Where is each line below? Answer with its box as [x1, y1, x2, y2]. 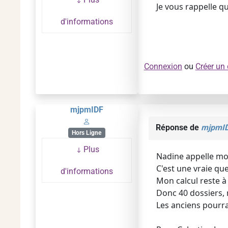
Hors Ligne [72, 129, 102, 136]
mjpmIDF [70, 105, 103, 115]
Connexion [144, 62, 182, 71]
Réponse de [155, 123, 201, 132]
